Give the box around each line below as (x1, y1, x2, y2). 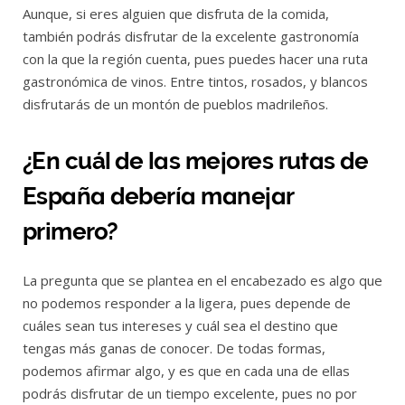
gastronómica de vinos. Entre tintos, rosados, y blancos (23, 71, 368, 90)
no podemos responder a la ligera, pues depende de (23, 294, 351, 313)
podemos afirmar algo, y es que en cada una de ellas (23, 362, 350, 381)
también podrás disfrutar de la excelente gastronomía (23, 26, 359, 45)
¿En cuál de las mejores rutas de (23, 146, 369, 174)
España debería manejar (23, 182, 294, 210)
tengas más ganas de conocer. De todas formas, (23, 339, 325, 358)
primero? (23, 217, 118, 245)
